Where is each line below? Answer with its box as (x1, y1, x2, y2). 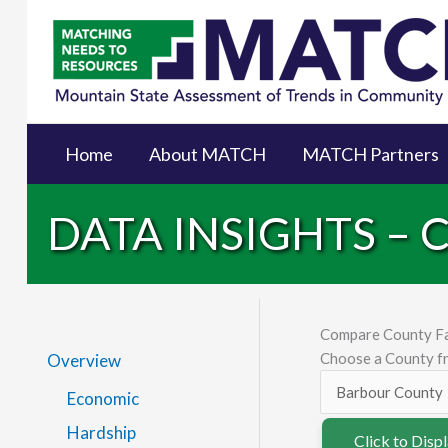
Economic (67, 388, 140, 410)
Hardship (67, 422, 137, 444)
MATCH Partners (302, 143, 440, 165)
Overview (47, 350, 122, 371)
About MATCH (149, 143, 267, 165)
